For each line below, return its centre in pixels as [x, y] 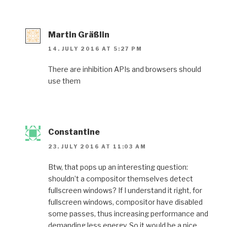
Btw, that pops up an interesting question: [118, 167]
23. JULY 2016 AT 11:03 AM [97, 146]
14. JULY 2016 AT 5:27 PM [95, 49]
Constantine [74, 132]
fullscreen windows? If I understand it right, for [125, 190]
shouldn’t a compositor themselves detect [121, 178]
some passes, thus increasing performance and [128, 213]
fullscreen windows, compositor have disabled [125, 202]
